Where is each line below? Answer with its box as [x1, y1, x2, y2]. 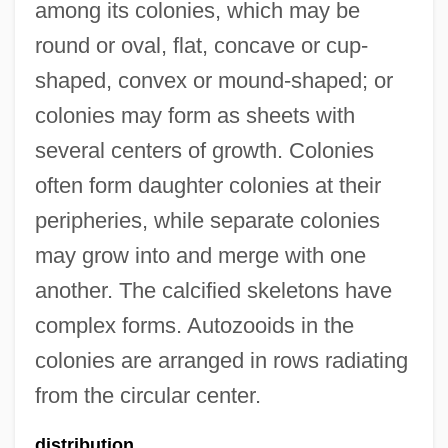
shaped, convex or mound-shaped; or [34, 68, 393, 93]
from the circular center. [34, 383, 261, 408]
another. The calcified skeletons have [34, 278, 392, 303]
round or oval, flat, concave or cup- [34, 33, 368, 58]
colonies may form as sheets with [34, 103, 355, 128]
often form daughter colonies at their [34, 173, 381, 198]
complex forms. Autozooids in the [34, 313, 354, 338]
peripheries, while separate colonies [34, 208, 380, 233]
